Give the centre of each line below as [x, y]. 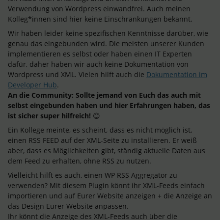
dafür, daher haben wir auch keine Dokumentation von [98, 64]
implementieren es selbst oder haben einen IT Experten [100, 54]
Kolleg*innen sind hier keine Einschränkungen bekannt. [100, 19]
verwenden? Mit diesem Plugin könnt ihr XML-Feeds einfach [106, 185]
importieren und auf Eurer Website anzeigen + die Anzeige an [110, 196]
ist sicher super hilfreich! [49, 116]
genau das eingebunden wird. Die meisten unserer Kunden [106, 43]
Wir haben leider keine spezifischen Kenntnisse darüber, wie [108, 33]
